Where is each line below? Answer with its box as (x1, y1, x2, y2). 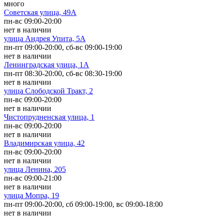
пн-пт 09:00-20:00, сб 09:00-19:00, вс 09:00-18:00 (4, 200, 163, 208)
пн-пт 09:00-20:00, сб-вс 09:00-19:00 (4, 43, 122, 51)
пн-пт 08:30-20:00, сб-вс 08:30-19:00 (4, 69, 122, 77)
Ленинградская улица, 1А (4, 60, 89, 69)
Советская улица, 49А (4, 8, 77, 16)
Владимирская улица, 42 (4, 139, 85, 147)
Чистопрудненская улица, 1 (4, 112, 94, 121)
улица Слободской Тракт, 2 (4, 86, 93, 95)
